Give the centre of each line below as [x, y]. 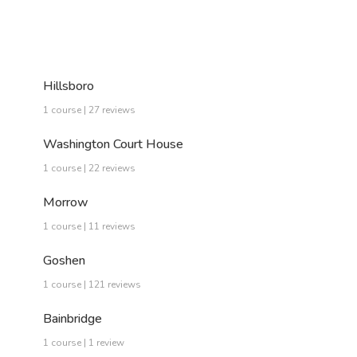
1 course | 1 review [84, 342]
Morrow [66, 202]
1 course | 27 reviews [89, 110]
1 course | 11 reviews [89, 226]
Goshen [64, 260]
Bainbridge [73, 318]
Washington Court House [113, 144]
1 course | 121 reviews [92, 284]
